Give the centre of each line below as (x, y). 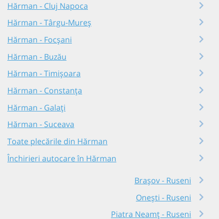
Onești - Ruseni (164, 197)
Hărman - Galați (36, 107)
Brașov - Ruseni (163, 180)
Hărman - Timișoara (44, 74)
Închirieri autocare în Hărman (62, 158)
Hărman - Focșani (40, 39)
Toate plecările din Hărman (57, 141)
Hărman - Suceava (41, 124)
